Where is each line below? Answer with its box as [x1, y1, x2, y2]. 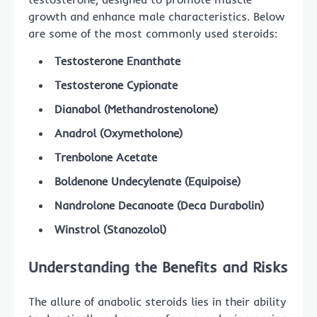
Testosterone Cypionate [54, 78, 178, 93]
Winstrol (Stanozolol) [54, 222, 166, 237]
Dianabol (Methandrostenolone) [54, 102, 218, 117]
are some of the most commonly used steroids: [28, 26, 277, 41]
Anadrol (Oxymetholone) [54, 126, 183, 141]
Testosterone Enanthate [54, 54, 180, 69]
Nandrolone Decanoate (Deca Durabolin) [54, 198, 264, 213]
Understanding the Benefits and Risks [28, 258, 288, 277]
